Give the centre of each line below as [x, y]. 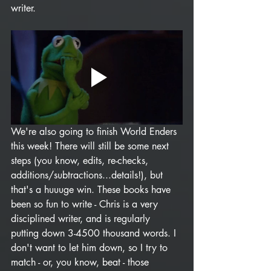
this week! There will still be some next [91, 146]
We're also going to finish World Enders [95, 131]
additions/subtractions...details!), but [88, 175]
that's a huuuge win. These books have [92, 189]
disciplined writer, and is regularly [82, 218]
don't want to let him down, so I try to [91, 247]
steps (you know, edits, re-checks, [81, 160]
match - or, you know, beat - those [81, 262]
